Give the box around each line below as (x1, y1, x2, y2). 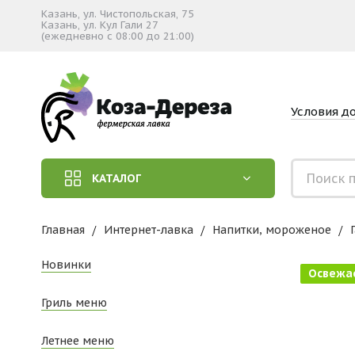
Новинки (41, 258, 91, 272)
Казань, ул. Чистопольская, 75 (41, 7, 194, 21)
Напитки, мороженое (212, 223, 331, 237)
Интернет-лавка (104, 223, 193, 237)
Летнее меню (41, 334, 114, 348)
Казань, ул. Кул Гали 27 (41, 18, 158, 32)
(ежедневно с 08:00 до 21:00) (41, 29, 194, 43)
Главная (41, 223, 85, 237)
